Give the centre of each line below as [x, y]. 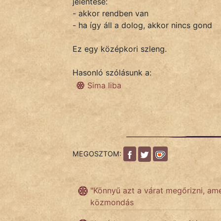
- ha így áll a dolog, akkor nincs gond [142, 25]
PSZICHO [44, 105]
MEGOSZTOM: [98, 153]
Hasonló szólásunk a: [112, 72]
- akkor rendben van [110, 13]
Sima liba [104, 85]
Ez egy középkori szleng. [120, 49]
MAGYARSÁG [28, 196]
